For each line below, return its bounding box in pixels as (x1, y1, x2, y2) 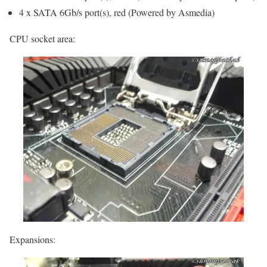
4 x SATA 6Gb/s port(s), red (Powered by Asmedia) (19, 5, 215, 18)
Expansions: (10, 232, 55, 246)
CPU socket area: (10, 32, 75, 45)
